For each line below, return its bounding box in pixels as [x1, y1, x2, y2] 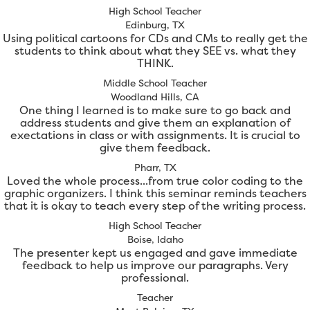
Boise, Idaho [127, 232, 183, 246]
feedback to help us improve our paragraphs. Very [21, 257, 289, 273]
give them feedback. [100, 140, 210, 156]
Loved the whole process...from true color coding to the [7, 173, 303, 189]
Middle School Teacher [103, 76, 207, 90]
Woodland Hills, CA [111, 90, 199, 104]
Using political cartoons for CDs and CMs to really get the [2, 30, 308, 46]
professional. [121, 270, 189, 286]
